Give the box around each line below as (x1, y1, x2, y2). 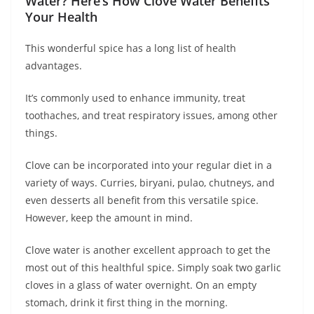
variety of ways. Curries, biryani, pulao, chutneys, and (25, 176, 275, 190)
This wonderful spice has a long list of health (25, 41, 236, 55)
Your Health (25, 8, 97, 26)
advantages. (25, 59, 82, 73)
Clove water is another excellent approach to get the (25, 243, 271, 257)
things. (25, 126, 57, 140)
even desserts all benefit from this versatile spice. (25, 193, 259, 207)
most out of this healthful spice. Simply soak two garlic (25, 261, 281, 275)
